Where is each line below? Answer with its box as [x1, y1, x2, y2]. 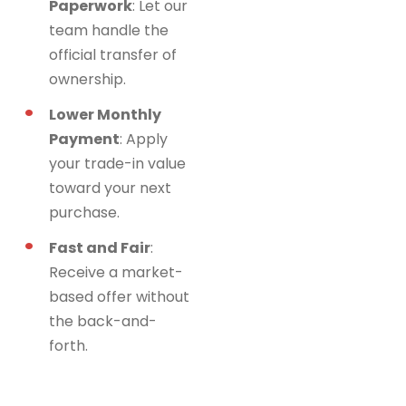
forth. [49, 335, 88, 356]
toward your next [49, 178, 171, 198]
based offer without [49, 286, 189, 307]
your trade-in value [49, 153, 186, 174]
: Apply [120, 129, 168, 150]
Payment [49, 129, 120, 150]
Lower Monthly [49, 104, 161, 125]
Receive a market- [49, 262, 183, 283]
